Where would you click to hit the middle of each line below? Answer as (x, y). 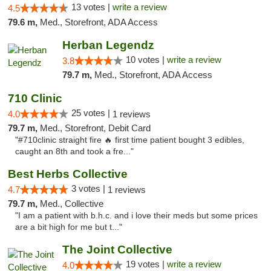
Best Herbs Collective (68, 174)
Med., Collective (72, 204)
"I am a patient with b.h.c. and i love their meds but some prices (136, 216)
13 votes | (92, 7)
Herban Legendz (108, 45)
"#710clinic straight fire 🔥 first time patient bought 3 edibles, (130, 140)
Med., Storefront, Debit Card (95, 128)
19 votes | (146, 264)
